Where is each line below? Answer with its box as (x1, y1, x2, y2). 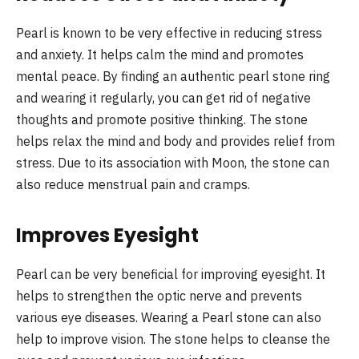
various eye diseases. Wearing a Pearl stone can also (16, 309, 321, 326)
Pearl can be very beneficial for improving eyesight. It (16, 266, 325, 283)
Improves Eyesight (16, 222, 199, 249)
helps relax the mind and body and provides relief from (16, 133, 335, 150)
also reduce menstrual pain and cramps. (16, 176, 250, 193)
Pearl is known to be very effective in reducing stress (16, 25, 322, 42)
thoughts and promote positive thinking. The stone (16, 111, 308, 128)
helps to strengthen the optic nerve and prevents (16, 288, 302, 305)
